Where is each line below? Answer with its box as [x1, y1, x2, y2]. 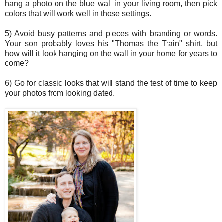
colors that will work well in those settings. [5, 9, 151, 18]
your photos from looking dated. [5, 89, 115, 98]
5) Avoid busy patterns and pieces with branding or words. [5, 29, 217, 38]
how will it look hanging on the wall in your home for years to [5, 49, 217, 58]
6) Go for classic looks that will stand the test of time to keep [5, 79, 217, 88]
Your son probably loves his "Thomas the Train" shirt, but [5, 39, 217, 48]
